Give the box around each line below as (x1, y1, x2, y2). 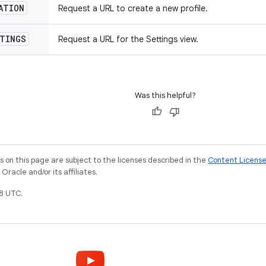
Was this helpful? (135, 90, 196, 100)
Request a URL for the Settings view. (58, 34, 198, 45)
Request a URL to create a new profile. (58, 3, 208, 14)
